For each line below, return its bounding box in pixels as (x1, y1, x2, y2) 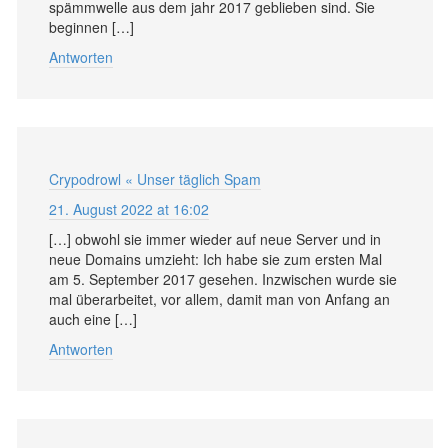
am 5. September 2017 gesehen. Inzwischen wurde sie (49, 268, 397, 289)
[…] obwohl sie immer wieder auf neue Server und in (49, 228, 381, 249)
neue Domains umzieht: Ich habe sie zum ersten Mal (49, 248, 382, 269)
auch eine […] (49, 308, 137, 329)
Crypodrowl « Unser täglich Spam (49, 168, 261, 189)
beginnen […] (49, 16, 134, 37)
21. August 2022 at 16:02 (49, 198, 209, 219)
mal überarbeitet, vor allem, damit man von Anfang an (49, 288, 390, 309)
